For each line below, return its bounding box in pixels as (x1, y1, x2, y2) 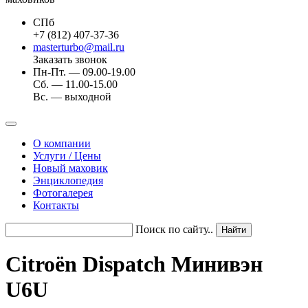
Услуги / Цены (33, 150, 101, 162)
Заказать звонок (33, 54, 107, 65)
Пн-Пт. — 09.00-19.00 (33, 66, 135, 78)
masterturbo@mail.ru (33, 41, 124, 53)
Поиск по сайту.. (135, 223, 213, 235)
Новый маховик (33, 162, 108, 174)
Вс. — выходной (33, 91, 111, 102)
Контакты (33, 199, 79, 211)
